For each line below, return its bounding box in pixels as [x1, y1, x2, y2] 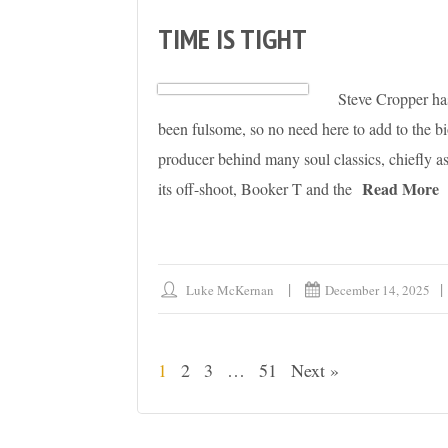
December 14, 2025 [325, 281, 431, 300]
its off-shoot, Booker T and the [158, 178, 352, 200]
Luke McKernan [186, 281, 275, 300]
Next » [291, 358, 339, 383]
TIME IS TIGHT [158, 20, 307, 58]
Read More [362, 177, 439, 201]
